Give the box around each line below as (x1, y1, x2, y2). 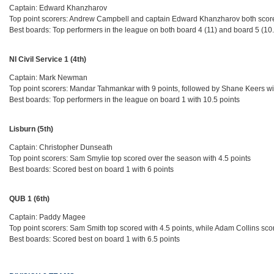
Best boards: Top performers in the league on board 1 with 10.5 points (9, 95, 240, 105)
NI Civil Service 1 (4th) (9, 55, 87, 64)
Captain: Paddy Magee (9, 213, 86, 222)
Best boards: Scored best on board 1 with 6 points (9, 165, 174, 174)
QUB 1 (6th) (9, 194, 50, 204)
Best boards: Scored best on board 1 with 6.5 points (9, 235, 180, 244)
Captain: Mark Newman (9, 73, 88, 83)
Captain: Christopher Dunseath (9, 143, 113, 152)
